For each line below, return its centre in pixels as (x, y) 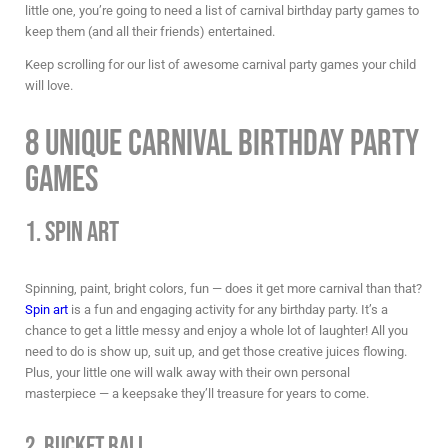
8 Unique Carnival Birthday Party (222, 144)
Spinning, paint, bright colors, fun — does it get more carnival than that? (223, 288)
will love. (49, 85)
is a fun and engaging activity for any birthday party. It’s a (228, 309)
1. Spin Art (72, 232)
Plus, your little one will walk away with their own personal (187, 372)
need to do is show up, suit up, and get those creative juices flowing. (216, 351)
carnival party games (300, 64)
